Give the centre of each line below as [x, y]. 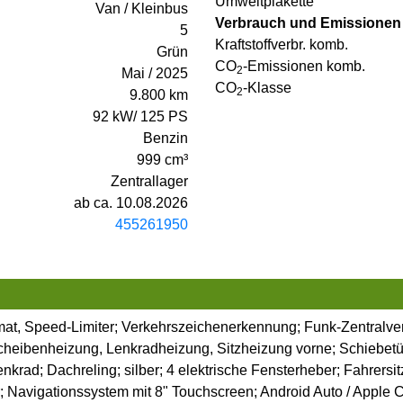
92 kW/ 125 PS [140, 117]
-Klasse [267, 88]
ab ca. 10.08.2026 [131, 203]
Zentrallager [149, 182]
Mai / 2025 [155, 74]
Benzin [166, 139]
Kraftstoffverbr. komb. [282, 45]
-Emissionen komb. [304, 67]
